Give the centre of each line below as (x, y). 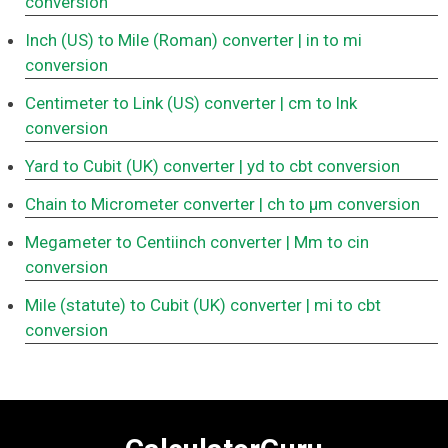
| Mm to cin (327, 242)
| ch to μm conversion (339, 204)
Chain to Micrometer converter (140, 204)
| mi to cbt (343, 305)
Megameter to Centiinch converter (153, 242)
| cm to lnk (318, 103)
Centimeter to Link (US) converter (150, 103)
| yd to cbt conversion (319, 166)
